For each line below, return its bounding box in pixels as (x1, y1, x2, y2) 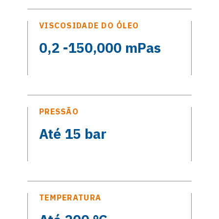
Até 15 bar (39, 124, 107, 143)
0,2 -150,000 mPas (39, 38, 161, 57)
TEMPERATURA (39, 192, 102, 202)
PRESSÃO (39, 106, 79, 116)
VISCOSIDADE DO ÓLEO (39, 20, 139, 30)
